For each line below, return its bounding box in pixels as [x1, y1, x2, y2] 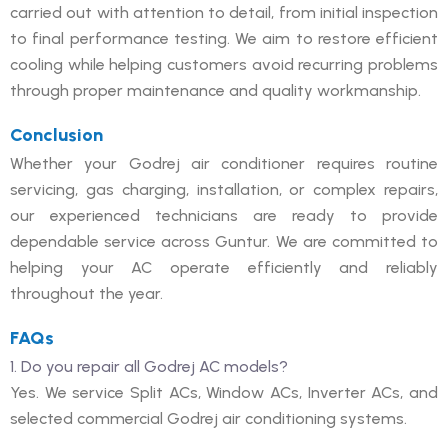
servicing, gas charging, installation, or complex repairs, [10, 179, 438, 199]
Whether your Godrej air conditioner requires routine [10, 153, 438, 173]
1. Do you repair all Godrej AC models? [10, 356, 288, 376]
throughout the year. [10, 283, 163, 303]
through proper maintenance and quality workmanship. [10, 80, 421, 100]
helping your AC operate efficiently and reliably [10, 257, 438, 277]
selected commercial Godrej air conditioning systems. [10, 408, 407, 428]
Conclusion [10, 123, 103, 146]
